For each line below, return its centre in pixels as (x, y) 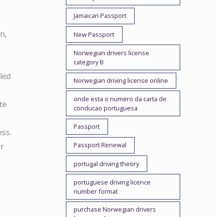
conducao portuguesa (106, 108)
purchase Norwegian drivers (115, 209)
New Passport (94, 34)
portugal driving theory (107, 163)
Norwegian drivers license (112, 53)
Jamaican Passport (100, 16)
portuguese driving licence (112, 182)
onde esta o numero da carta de (120, 99)
